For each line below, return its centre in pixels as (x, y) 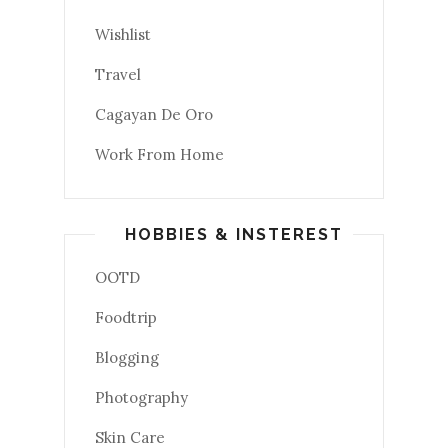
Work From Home (159, 155)
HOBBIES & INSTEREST (234, 235)
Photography (141, 398)
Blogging (127, 358)
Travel (118, 75)
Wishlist (123, 35)
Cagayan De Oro (154, 115)
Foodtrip (126, 318)
